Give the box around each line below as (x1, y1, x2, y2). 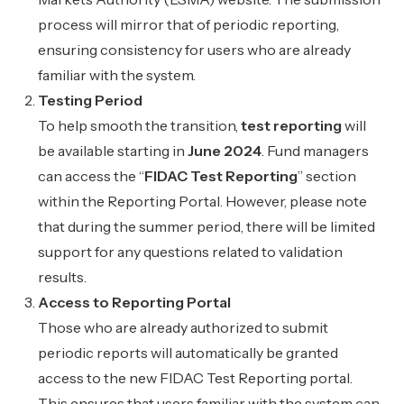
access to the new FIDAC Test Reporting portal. (38, 369, 353, 387)
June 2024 (188, 142, 262, 160)
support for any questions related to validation (38, 243, 344, 261)
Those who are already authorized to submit (38, 318, 329, 336)
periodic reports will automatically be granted (38, 344, 339, 362)
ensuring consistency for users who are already (38, 41, 352, 59)
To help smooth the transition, (38, 116, 242, 134)
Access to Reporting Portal (38, 293, 232, 311)
